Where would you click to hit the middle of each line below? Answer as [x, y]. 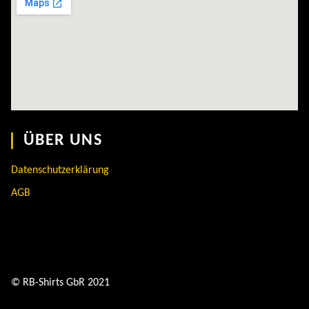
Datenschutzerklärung [60, 170]
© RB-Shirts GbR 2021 [60, 283]
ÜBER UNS [63, 141]
